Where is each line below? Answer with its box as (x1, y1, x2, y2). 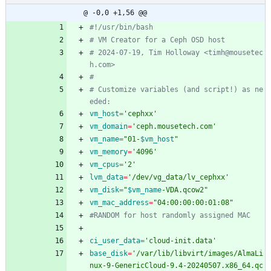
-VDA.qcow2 (162, 186, 204, 195)
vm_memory (90, 148, 128, 157)
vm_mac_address (90, 198, 149, 207)
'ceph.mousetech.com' (132, 122, 217, 131)
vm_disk (90, 186, 119, 195)
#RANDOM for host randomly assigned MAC (90, 211, 250, 220)
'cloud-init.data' (145, 237, 217, 246)
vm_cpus (90, 160, 119, 169)
